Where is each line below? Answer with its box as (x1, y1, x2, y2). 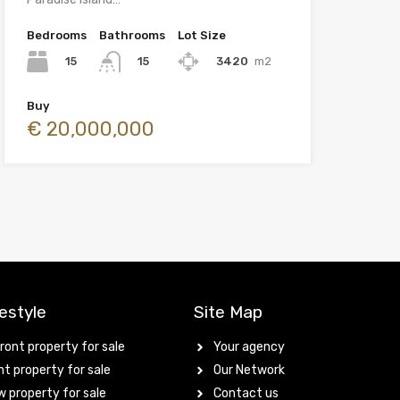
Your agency (213, 339, 286, 354)
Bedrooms (26, 28, 87, 42)
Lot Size (177, 28, 226, 42)
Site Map (193, 302, 262, 322)
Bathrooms (98, 28, 165, 42)
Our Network (213, 362, 286, 378)
